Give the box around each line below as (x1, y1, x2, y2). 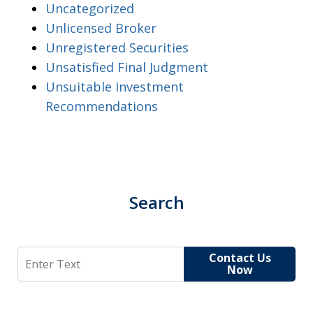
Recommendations (45, 97, 158, 115)
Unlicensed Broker (45, 19, 156, 36)
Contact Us (208, 249, 271, 265)
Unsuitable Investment (45, 78, 184, 95)
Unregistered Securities (45, 38, 189, 56)
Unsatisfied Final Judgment (45, 58, 208, 75)
